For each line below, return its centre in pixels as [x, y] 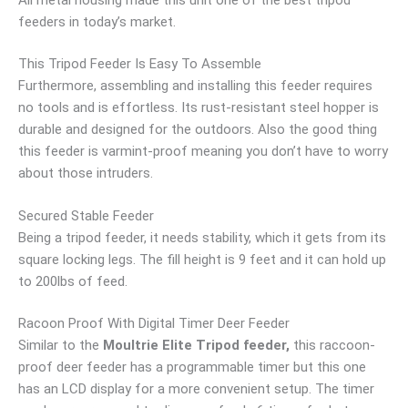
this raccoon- [334, 345]
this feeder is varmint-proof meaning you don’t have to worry [203, 151]
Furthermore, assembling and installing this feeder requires [195, 86]
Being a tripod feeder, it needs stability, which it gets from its [202, 237]
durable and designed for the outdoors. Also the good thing [198, 129]
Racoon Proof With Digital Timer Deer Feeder [154, 323]
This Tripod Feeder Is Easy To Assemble [140, 64]
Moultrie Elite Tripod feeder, [198, 345]
